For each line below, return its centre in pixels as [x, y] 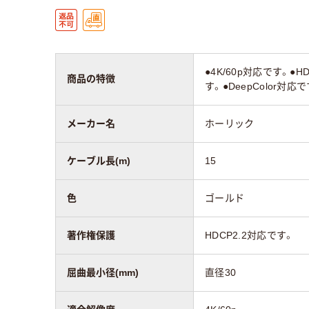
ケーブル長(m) [99, 161]
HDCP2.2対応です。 [250, 236]
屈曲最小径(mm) [103, 273]
